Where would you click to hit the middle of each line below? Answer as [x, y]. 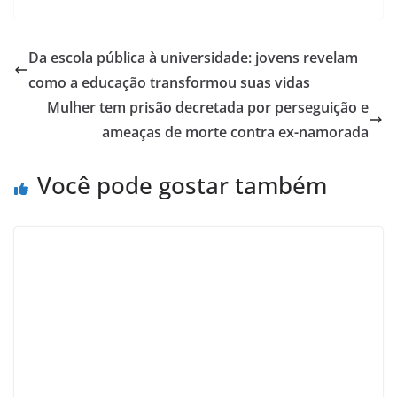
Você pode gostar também [182, 185]
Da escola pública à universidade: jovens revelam [193, 57]
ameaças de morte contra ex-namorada [235, 132]
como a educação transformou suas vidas [169, 82]
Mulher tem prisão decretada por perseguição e [208, 107]
